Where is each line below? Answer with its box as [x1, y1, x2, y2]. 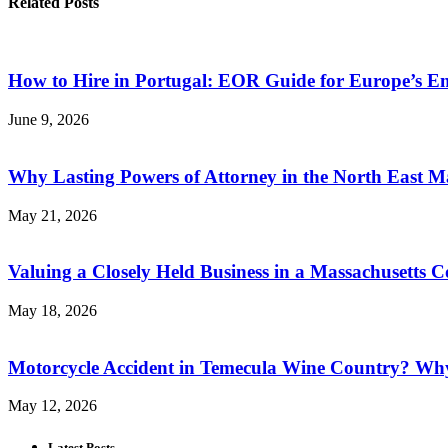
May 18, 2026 [8, 301, 97, 319]
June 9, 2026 [8, 111, 89, 129]
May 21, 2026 [8, 206, 97, 224]
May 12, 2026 [8, 397, 97, 415]
